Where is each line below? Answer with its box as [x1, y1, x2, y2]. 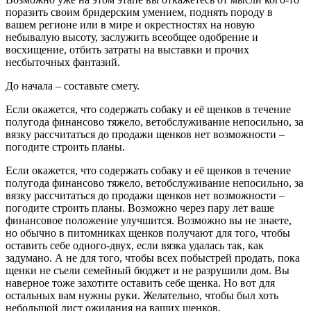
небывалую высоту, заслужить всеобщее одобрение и [6, 31, 258, 43]
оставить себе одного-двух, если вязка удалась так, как [6, 239, 264, 251]
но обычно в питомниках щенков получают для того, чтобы [6, 226, 290, 239]
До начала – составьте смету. [6, 79, 140, 92]
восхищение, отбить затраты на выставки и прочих [6, 43, 249, 56]
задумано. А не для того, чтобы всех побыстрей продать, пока [6, 251, 300, 264]
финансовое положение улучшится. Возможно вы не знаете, [6, 214, 292, 226]
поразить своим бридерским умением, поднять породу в [6, 6, 273, 18]
